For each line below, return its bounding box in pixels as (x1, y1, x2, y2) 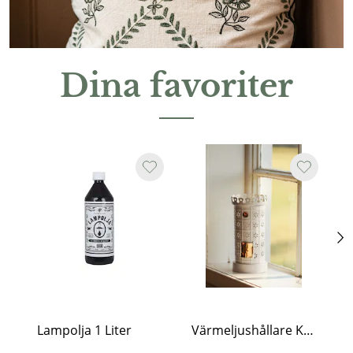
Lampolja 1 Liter (37, 321, 132, 340)
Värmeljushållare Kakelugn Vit (303, 321, 314, 340)
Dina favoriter (60, 66, 293, 106)
